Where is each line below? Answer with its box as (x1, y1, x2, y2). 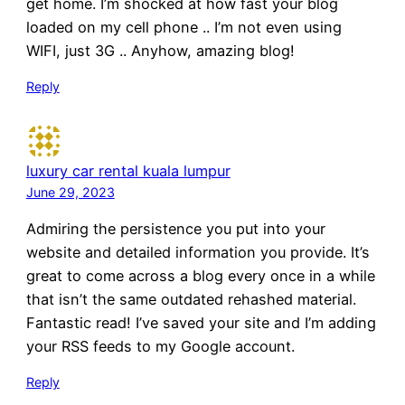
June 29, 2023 (25, 184, 115, 200)
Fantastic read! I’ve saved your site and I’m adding (25, 313, 376, 332)
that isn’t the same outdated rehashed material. (25, 289, 356, 308)
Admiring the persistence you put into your (25, 219, 325, 238)
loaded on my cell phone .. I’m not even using (25, 17, 342, 36)
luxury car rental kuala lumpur (25, 161, 231, 180)
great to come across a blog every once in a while (25, 266, 375, 285)
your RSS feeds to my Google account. (25, 336, 295, 355)
